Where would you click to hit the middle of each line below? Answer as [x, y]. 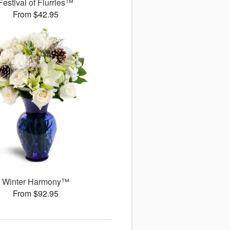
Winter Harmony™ [35, 182]
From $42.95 [35, 14]
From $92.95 [35, 194]
